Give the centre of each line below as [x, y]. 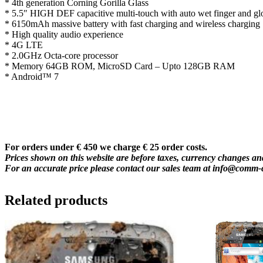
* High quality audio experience [64, 35]
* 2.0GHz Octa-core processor [61, 56]
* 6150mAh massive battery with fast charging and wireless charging [132, 24]
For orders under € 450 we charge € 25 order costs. [106, 147]
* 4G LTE [24, 45]
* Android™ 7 [32, 77]
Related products [56, 200]
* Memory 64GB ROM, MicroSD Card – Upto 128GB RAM [120, 66]
